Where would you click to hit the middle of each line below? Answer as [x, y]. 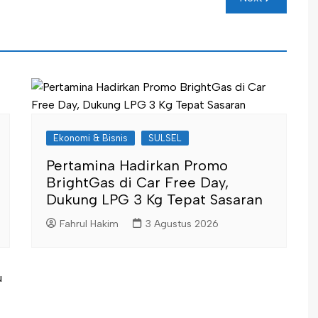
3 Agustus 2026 [182, 224]
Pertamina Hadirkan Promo [137, 165]
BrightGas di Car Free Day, [137, 182]
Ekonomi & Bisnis [91, 138]
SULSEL [165, 138]
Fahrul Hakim [89, 224]
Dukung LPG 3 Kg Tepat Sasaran [154, 199]
